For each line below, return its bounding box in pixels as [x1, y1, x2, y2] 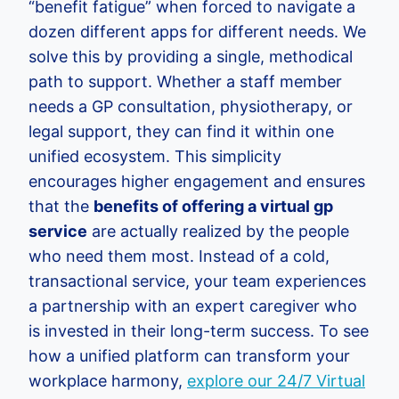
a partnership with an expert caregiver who [28, 296, 357, 315]
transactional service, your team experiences [28, 271, 366, 290]
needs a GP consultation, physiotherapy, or [28, 96, 353, 116]
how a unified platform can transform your [28, 346, 350, 365]
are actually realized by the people [87, 221, 349, 240]
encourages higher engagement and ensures [28, 171, 365, 191]
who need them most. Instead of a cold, [28, 246, 330, 265]
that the [28, 196, 94, 216]
